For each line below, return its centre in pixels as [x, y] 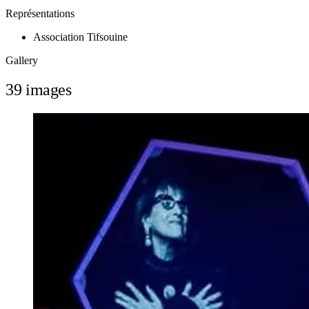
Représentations [40, 14]
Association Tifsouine [80, 37]
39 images [39, 90]
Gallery [22, 61]
